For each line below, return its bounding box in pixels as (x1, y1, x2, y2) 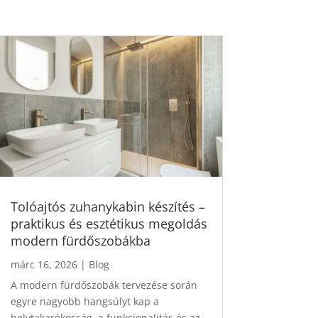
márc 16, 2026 (10, 258, 77, 272)
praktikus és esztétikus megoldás (10, 215, 207, 233)
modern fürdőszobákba (10, 232, 150, 250)
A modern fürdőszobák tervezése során (10, 278, 197, 292)
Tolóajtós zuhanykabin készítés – (10, 198, 205, 216)
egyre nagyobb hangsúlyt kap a (10, 295, 159, 309)
